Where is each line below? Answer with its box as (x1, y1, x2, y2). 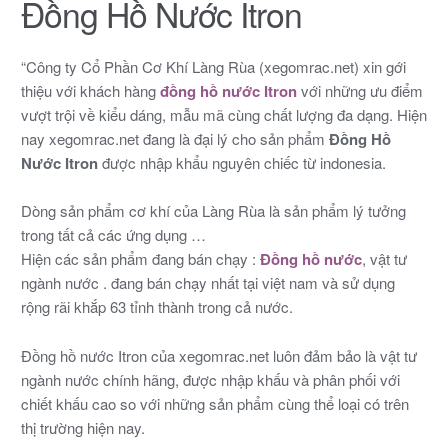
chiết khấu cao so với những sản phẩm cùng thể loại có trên (20, 392, 409, 414)
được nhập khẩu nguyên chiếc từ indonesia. (97, 152, 386, 173)
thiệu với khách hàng (20, 80, 160, 101)
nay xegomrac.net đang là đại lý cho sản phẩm (20, 128, 329, 149)
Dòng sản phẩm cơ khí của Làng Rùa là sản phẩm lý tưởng (20, 200, 406, 222)
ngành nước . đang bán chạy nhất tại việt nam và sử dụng (20, 272, 395, 294)
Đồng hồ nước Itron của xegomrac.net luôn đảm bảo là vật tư (20, 344, 417, 366)
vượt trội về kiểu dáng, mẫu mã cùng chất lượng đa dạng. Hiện (20, 104, 427, 125)
